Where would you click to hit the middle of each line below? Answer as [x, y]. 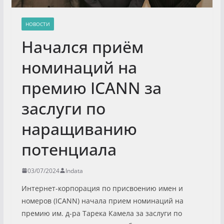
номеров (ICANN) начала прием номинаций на [102, 200]
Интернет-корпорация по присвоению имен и [102, 188]
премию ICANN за [91, 87]
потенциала [69, 149]
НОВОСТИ [37, 24]
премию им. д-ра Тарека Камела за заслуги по [101, 213]
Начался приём [82, 46]
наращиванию [79, 128]
